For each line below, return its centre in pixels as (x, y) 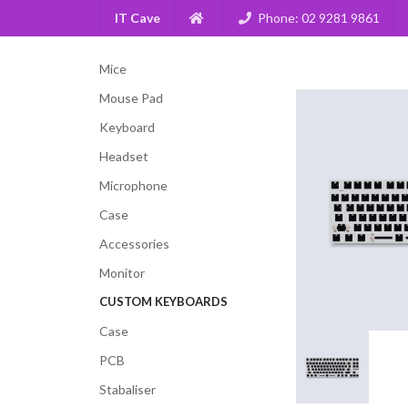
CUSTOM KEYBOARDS (163, 301)
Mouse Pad (131, 98)
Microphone (133, 185)
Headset (123, 156)
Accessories (134, 244)
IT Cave (137, 18)
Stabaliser (127, 389)
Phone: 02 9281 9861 (318, 18)
